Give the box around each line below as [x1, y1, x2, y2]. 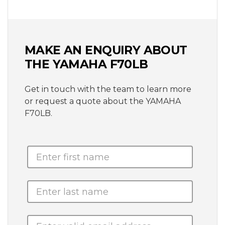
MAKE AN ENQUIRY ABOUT [25, 43, 187, 58]
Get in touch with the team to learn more [25, 84, 191, 94]
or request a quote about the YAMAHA [25, 96, 181, 106]
